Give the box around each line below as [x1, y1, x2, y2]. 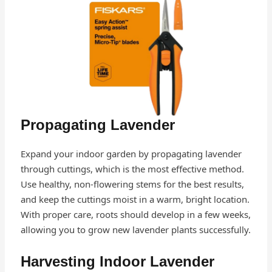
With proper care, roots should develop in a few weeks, [20, 208, 251, 221]
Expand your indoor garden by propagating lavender [20, 148, 242, 160]
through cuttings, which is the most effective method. [20, 163, 244, 175]
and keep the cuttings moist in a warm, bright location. [20, 193, 250, 206]
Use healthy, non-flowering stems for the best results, [20, 178, 244, 191]
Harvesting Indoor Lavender [20, 253, 214, 270]
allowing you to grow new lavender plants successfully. [20, 223, 251, 236]
